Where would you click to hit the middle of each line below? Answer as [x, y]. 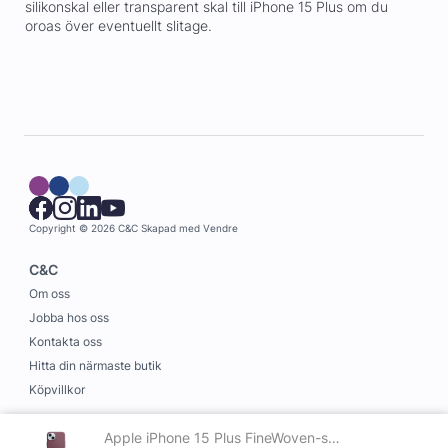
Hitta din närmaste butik [95, 365]
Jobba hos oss [69, 317]
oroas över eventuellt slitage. [118, 26]
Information [69, 434]
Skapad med [172, 228]
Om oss [49, 293]
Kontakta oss [65, 341]
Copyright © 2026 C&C [83, 228]
